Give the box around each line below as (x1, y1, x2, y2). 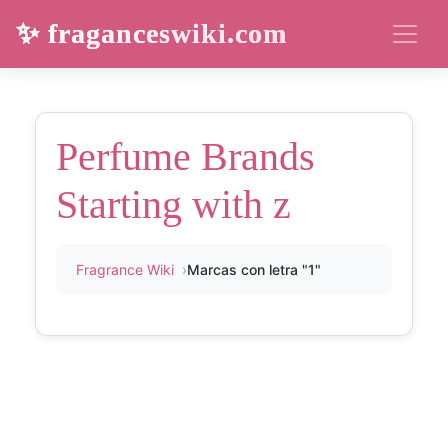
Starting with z (56, 182, 291, 227)
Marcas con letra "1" (187, 261, 321, 278)
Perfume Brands (56, 134, 315, 179)
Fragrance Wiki (76, 261, 174, 278)
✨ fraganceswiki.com (16, 18, 287, 49)
